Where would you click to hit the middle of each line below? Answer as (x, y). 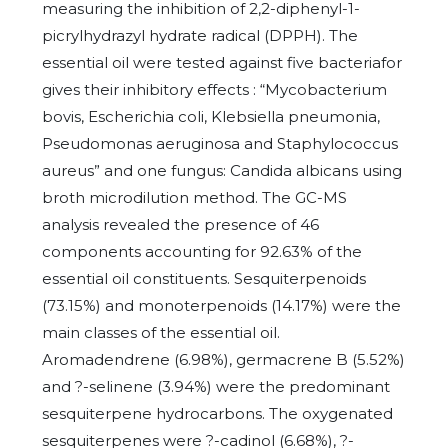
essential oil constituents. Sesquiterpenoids (204, 278)
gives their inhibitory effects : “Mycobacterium (214, 89)
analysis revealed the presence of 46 (180, 224)
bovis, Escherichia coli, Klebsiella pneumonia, (211, 116)
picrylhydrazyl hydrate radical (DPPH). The (200, 35)
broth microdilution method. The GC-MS (194, 197)
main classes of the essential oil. (161, 332)
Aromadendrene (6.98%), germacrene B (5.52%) (223, 359)
